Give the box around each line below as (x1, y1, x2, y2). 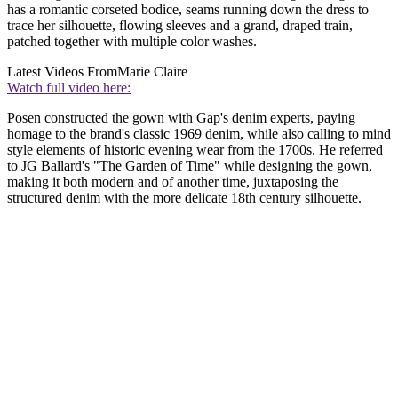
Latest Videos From (7, 64, 117, 80)
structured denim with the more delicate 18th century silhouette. (7, 190, 362, 206)
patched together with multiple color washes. (7, 34, 257, 50)
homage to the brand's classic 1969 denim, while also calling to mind (7, 126, 391, 142)
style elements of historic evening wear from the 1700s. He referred (7, 142, 383, 158)
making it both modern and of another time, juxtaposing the (7, 174, 338, 190)
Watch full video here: (7, 80, 131, 96)
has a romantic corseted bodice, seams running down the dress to (7, 2, 369, 18)
